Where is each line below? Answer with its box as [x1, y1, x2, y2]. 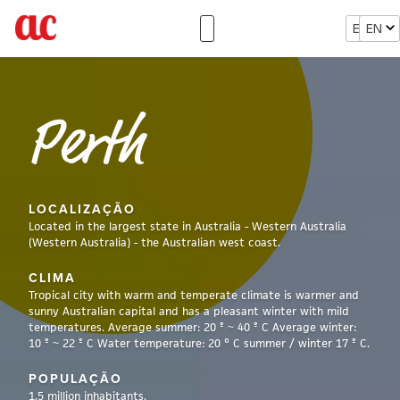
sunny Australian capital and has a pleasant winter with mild [29, 304, 349, 319]
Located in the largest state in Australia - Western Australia [29, 219, 346, 234]
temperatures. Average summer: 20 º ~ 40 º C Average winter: [29, 320, 356, 335]
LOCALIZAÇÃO [29, 202, 136, 217]
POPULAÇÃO [29, 371, 122, 387]
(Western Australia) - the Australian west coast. [29, 235, 280, 250]
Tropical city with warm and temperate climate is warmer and [29, 287, 359, 303]
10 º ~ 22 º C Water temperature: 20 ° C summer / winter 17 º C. [29, 336, 370, 351]
